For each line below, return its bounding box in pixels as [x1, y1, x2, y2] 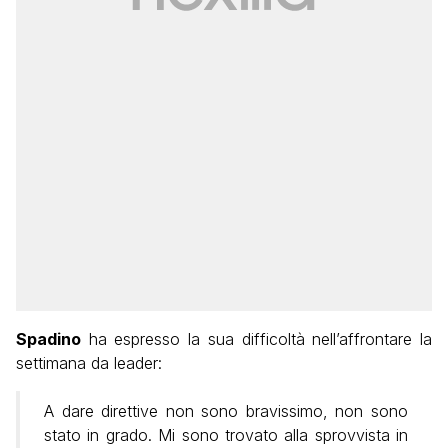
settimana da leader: [16, 353, 162, 374]
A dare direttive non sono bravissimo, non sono [44, 401, 408, 422]
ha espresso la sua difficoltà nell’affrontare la [81, 329, 432, 350]
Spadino [16, 329, 81, 350]
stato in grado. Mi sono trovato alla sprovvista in [44, 425, 408, 446]
